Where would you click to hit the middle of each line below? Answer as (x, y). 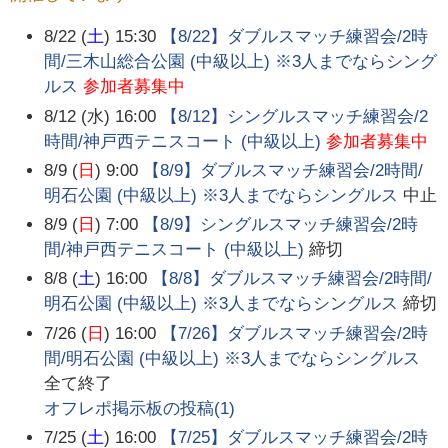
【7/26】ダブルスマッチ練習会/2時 (295, 333)
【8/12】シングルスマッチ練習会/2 (295, 116)
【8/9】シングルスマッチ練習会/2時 (281, 225)
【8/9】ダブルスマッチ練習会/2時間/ (283, 170)
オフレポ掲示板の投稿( (132, 408)
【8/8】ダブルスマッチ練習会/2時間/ (292, 279)
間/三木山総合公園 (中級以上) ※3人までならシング (241, 62)
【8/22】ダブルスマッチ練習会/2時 (295, 37)
